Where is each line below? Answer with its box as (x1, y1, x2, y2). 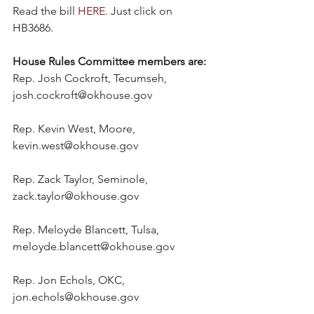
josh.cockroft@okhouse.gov (13, 88, 152, 102)
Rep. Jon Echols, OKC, (13, 273, 128, 287)
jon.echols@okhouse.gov (13, 290, 139, 304)
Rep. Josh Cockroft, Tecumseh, (13, 71, 170, 86)
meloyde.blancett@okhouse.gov (13, 240, 175, 254)
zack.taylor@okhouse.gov (13, 189, 139, 203)
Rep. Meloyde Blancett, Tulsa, (13, 223, 162, 237)
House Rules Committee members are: (13, 55, 206, 69)
